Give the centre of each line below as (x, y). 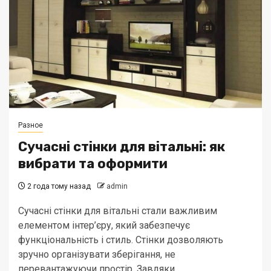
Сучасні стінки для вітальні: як (122, 147)
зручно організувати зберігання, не (97, 254)
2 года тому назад (58, 186)
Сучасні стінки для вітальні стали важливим (118, 211)
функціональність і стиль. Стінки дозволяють (121, 240)
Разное (31, 125)
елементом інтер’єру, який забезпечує (104, 225)
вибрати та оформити (93, 164)
